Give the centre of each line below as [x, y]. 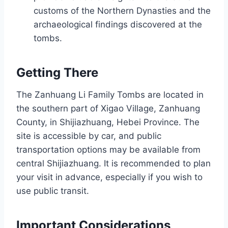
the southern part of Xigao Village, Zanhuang [108, 108]
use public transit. [53, 191]
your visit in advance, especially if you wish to [109, 177]
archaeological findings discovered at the [118, 24]
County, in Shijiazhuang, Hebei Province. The [108, 122]
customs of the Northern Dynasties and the [122, 11]
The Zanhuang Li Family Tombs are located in [110, 95]
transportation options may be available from [108, 150]
